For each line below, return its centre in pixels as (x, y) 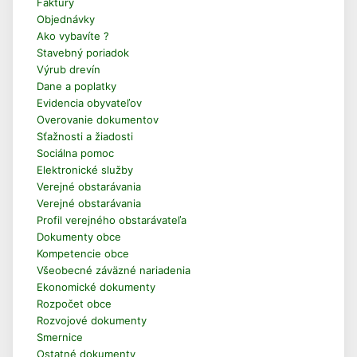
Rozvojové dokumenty (92, 320)
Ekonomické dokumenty (96, 287)
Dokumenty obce (79, 237)
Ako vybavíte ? (73, 36)
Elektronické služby (85, 170)
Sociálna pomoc (75, 153)
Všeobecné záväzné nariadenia (114, 270)
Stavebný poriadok (83, 53)
